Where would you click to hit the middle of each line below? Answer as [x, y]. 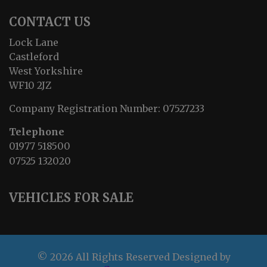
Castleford [34, 57]
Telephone [37, 132]
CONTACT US [50, 22]
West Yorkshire [46, 71]
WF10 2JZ [30, 86]
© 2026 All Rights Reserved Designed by [133, 257]
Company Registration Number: [86, 109]
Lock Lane [34, 43]
